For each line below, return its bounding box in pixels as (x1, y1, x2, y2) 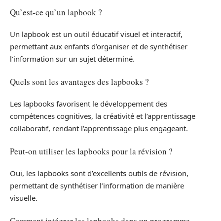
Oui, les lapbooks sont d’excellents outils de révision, (10, 168, 188, 179)
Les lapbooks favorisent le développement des (10, 99, 167, 109)
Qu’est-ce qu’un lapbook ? (10, 6, 102, 18)
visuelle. (10, 193, 37, 203)
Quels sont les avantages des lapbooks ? (10, 75, 149, 87)
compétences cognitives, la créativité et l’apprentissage (10, 111, 195, 121)
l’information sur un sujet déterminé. (10, 54, 135, 64)
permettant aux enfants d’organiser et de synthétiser (10, 41, 187, 52)
